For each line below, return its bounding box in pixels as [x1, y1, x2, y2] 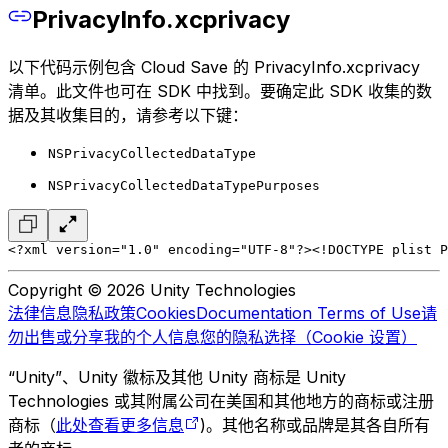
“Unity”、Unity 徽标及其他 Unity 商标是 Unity [8, 367, 346, 388]
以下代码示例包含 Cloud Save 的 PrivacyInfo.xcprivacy [8, 57, 420, 78]
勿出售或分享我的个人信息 [8, 327, 200, 348]
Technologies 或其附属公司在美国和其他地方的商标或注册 [8, 391, 434, 412]
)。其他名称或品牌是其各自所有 [200, 415, 430, 436]
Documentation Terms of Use [196, 303, 421, 324]
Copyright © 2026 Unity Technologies [8, 280, 296, 301]
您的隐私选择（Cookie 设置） [200, 327, 417, 348]
